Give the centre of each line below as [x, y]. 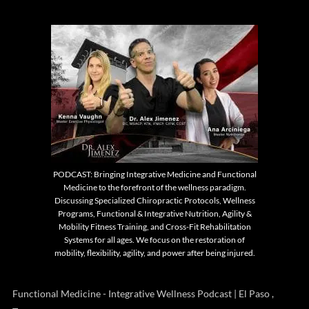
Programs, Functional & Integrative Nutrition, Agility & [154, 214]
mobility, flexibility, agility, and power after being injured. [154, 253]
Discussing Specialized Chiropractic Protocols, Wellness [154, 201]
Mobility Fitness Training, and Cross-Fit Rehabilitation [154, 227]
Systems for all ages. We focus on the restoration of [154, 240]
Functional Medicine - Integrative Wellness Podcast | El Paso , [143, 294]
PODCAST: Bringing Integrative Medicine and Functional [154, 175]
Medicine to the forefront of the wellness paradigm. [154, 188]
